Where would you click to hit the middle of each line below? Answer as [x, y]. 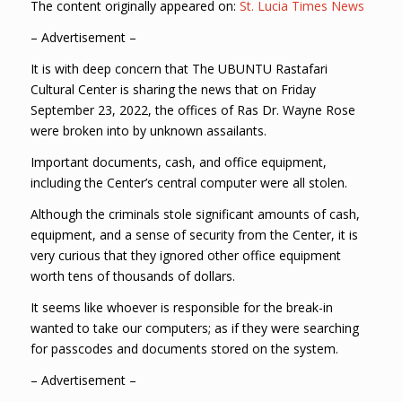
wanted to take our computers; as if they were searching [194, 328]
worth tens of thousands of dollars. [132, 275]
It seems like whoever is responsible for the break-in [181, 307]
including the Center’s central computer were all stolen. [188, 182]
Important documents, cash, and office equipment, [178, 162]
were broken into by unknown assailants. [148, 131]
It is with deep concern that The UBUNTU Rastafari [179, 69]
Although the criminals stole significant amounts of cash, [195, 214]
